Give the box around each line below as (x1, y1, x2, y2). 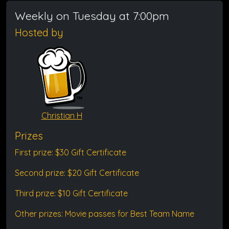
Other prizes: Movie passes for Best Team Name (15, 209, 194, 219)
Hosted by (15, 26, 63, 39)
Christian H (41, 110, 82, 121)
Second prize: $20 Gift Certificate (15, 168, 139, 178)
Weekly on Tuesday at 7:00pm (15, 9, 169, 22)
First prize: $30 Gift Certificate (15, 147, 126, 157)
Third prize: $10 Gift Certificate (15, 188, 128, 198)
